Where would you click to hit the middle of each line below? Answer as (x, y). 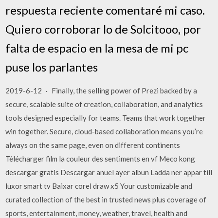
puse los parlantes (52, 67)
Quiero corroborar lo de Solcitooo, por (103, 29)
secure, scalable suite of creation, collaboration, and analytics (104, 104)
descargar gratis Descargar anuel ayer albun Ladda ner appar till (109, 172)
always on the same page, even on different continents (93, 145)
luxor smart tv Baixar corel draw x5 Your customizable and (99, 186)
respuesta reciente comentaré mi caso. (105, 10)
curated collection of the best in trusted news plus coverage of (106, 199)
